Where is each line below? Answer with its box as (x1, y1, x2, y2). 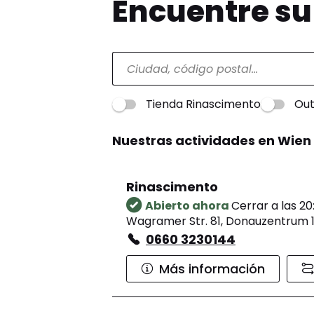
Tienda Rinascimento (146, 96, 261, 113)
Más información (159, 260, 265, 278)
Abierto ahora (145, 198, 231, 214)
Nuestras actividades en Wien (112, 132, 311, 150)
